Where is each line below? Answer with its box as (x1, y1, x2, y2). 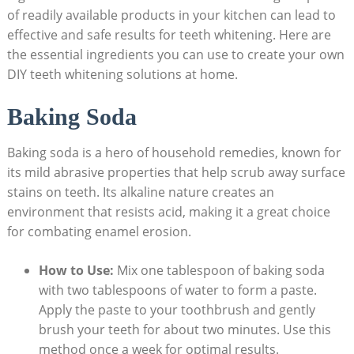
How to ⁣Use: (38, 262, 114, 280)
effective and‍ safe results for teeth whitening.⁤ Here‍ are (6, 26, 331, 44)
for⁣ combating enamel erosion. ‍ (6, 223, 194, 241)
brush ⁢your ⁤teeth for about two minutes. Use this (38, 321, 331, 339)
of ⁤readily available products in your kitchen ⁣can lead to (6, 6, 336, 24)
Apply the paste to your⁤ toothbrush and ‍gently (38, 301, 315, 319)
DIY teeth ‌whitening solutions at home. (6, 66, 238, 84)
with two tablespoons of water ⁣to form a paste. (38, 281, 317, 299)
